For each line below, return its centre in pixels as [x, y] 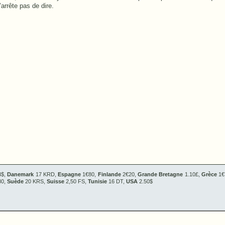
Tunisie [97, 181]
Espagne [69, 174]
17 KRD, [46, 174]
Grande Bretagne [159, 174]
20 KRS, [35, 181]
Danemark [21, 174]
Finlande [109, 174]
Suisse [55, 181]
